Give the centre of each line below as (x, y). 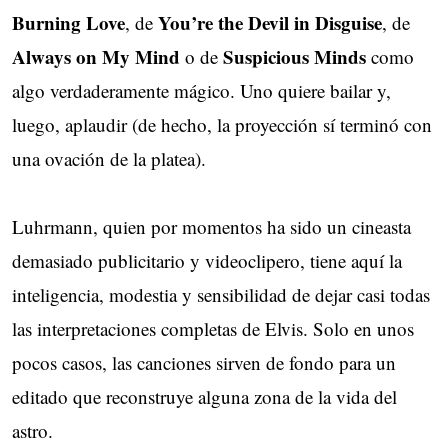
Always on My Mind (96, 56)
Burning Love (68, 22)
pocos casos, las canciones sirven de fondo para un (204, 362)
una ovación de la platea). (109, 158)
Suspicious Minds (294, 56)
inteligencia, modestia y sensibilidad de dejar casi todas (221, 294)
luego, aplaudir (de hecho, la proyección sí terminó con (222, 124)
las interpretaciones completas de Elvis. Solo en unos (213, 328)
